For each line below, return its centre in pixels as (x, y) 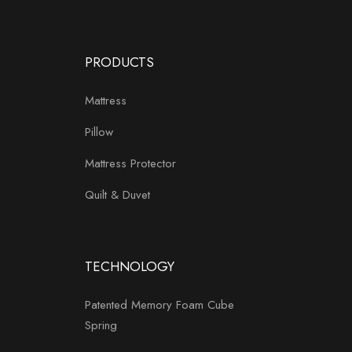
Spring (101, 325)
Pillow (99, 132)
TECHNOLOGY (130, 266)
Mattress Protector (130, 163)
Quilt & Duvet (117, 194)
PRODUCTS (119, 62)
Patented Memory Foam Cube (159, 304)
